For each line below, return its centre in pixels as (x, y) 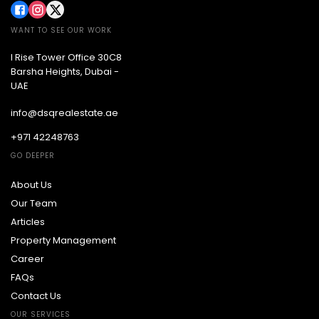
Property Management (63, 240)
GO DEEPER (33, 156)
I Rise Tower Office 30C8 (66, 57)
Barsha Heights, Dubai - (65, 72)
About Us (31, 185)
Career (27, 259)
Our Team (34, 203)
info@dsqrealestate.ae (64, 113)
